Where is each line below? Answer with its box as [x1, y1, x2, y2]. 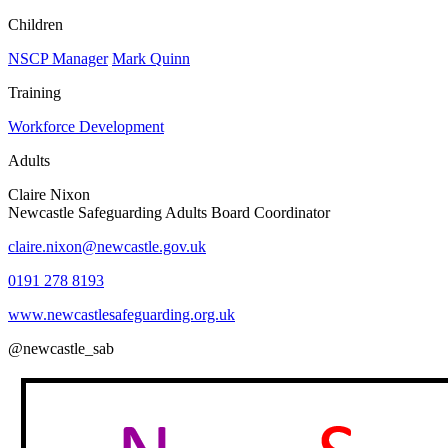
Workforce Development [8, 117, 164, 135]
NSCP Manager [8, 49, 108, 67]
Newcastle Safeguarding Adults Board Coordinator [8, 203, 330, 221]
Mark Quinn [112, 49, 190, 67]
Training [8, 83, 61, 101]
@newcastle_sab [8, 339, 114, 357]
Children [8, 15, 63, 33]
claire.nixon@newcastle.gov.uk [8, 237, 206, 255]
